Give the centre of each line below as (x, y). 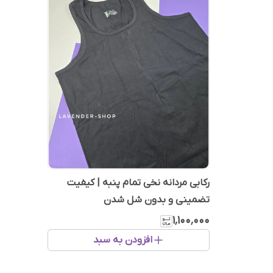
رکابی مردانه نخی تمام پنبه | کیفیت (138, 183)
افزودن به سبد (122, 240)
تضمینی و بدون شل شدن (157, 200)
